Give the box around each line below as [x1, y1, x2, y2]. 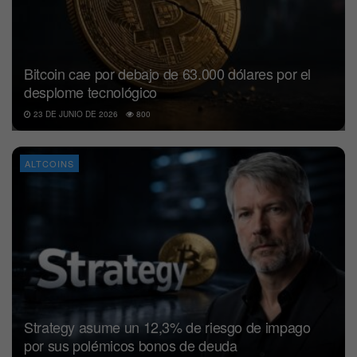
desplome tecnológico [24, 80, 157, 102]
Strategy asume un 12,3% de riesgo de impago [24, 316, 311, 338]
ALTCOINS [25, 156, 74, 170]
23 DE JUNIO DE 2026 [31, 108, 118, 120]
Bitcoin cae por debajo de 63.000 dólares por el [24, 62, 312, 84]
